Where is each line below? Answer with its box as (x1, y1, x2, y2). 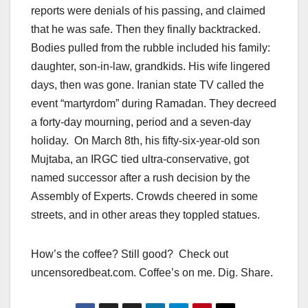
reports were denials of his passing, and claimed (31, 4, 265, 16)
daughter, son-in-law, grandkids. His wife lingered (31, 60, 270, 72)
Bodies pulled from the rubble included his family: (31, 41, 270, 54)
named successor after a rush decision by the (31, 171, 250, 184)
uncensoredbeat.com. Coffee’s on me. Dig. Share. (31, 266, 273, 278)
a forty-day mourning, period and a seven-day (31, 115, 251, 128)
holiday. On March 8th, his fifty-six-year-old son (31, 134, 260, 146)
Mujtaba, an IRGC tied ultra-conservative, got (31, 153, 249, 165)
